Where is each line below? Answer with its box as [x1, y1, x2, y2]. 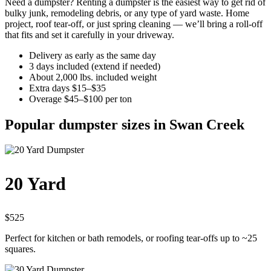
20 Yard [5, 174, 66, 194]
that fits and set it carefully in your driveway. [5, 29, 174, 40]
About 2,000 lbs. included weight [29, 71, 157, 82]
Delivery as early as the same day [29, 50, 156, 60]
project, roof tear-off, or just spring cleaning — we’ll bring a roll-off [5, 18, 263, 29]
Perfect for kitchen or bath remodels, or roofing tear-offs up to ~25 [5, 233, 257, 244]
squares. [5, 244, 36, 255]
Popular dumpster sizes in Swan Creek [5, 116, 244, 132]
